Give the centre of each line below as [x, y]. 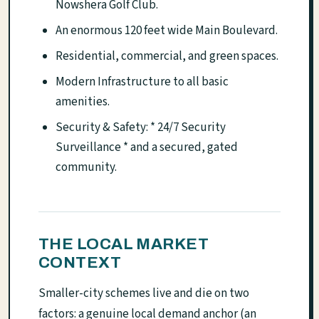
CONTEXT [80, 262]
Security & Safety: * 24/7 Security [141, 127]
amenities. [83, 101]
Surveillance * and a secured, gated [147, 147]
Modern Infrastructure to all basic [142, 82]
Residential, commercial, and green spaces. [167, 56]
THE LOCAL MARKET [124, 244]
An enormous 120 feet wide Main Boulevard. [167, 30]
